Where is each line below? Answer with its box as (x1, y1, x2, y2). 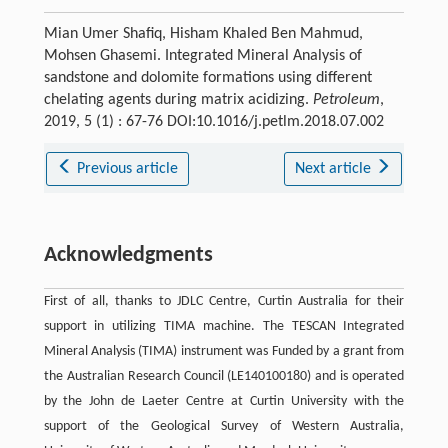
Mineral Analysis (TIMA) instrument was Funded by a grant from (43, 343, 405, 359)
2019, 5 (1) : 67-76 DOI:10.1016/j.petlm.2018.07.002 (43, 113, 384, 130)
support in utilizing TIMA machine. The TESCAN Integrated (43, 318, 405, 334)
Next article (294, 160, 375, 177)
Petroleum (312, 91, 380, 108)
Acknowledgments (43, 243, 213, 267)
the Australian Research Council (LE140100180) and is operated (43, 368, 405, 384)
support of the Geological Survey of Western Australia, (43, 418, 405, 434)
